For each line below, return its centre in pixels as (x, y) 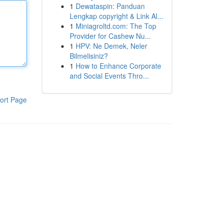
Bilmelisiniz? (89, 56)
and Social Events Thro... (109, 76)
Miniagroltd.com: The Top (116, 26)
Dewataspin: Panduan (110, 6)
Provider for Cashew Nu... (110, 36)
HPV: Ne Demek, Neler (111, 46)
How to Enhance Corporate (118, 66)
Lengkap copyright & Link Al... (116, 16)
